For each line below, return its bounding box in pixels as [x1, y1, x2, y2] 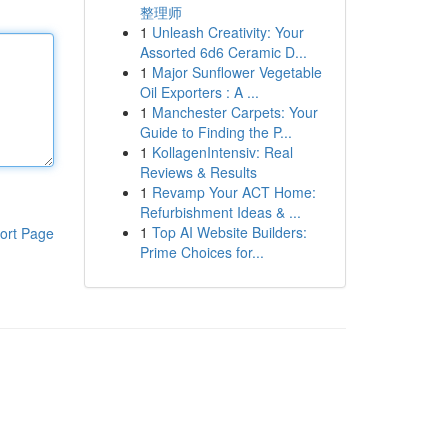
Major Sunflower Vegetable [151, 62, 322, 82]
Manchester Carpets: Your [151, 102, 318, 122]
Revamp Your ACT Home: [151, 182, 316, 202]
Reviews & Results [139, 162, 257, 182]
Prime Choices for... [139, 242, 264, 262]
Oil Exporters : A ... [139, 82, 259, 102]
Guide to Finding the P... [139, 122, 292, 142]
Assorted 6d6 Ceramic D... [139, 42, 307, 62]
